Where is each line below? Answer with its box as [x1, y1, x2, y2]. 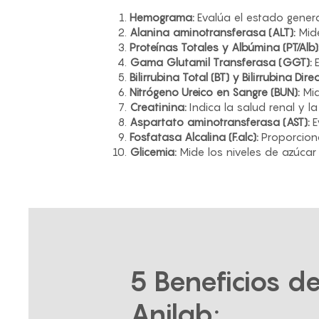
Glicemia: [130, 145, 177, 158]
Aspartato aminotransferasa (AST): [130, 115, 310, 128]
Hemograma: [130, 11, 194, 23]
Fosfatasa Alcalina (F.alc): [130, 130, 258, 143]
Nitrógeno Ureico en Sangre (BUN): [130, 85, 300, 98]
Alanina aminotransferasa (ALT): [130, 26, 296, 38]
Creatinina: [130, 100, 187, 113]
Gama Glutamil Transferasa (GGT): [130, 56, 312, 68]
